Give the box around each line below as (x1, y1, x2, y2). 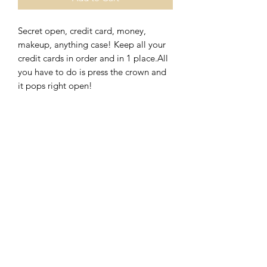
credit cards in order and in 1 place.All (18, 52, 168, 64)
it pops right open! (18, 79, 92, 91)
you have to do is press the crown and (18, 66, 166, 77)
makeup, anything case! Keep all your (18, 38, 166, 50)
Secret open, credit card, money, (18, 24, 146, 36)
